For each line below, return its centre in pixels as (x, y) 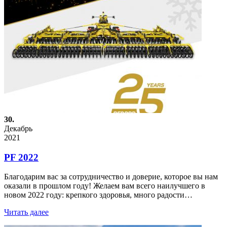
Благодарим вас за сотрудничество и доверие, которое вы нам (111, 177)
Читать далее (26, 212)
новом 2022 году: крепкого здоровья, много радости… (98, 195)
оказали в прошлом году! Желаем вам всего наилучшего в (105, 186)
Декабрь (18, 128)
